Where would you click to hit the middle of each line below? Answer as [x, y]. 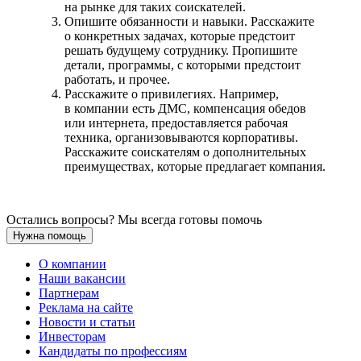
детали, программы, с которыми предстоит [183, 64]
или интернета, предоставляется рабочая [176, 122]
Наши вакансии [82, 278]
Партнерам [69, 293]
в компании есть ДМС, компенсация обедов [185, 108]
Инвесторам [72, 336]
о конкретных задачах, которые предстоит [180, 35]
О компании [73, 263]
